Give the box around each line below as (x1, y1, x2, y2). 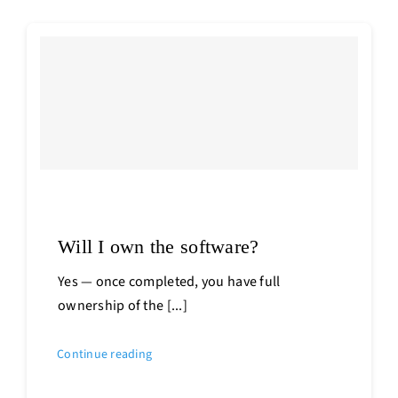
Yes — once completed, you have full (57, 271, 281, 291)
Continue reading (56, 345, 153, 363)
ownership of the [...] (57, 295, 187, 315)
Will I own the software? (57, 235, 259, 258)
